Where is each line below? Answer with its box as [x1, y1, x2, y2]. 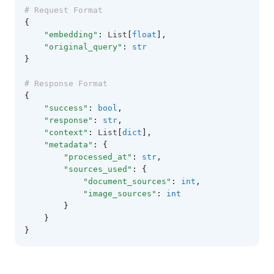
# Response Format [24, 79, 108, 88]
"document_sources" [83, 177, 171, 186]
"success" [44, 103, 88, 113]
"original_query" [44, 42, 122, 51]
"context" [44, 128, 88, 137]
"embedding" [44, 30, 98, 39]
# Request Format [24, 6, 103, 15]
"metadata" [44, 140, 93, 149]
